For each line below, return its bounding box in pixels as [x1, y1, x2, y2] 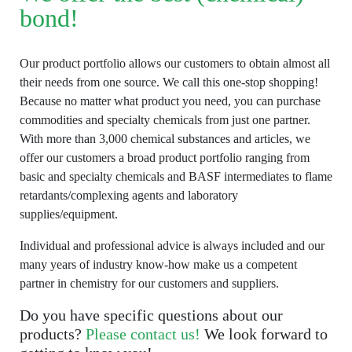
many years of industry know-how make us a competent [20, 257, 297, 271]
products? [20, 324, 86, 343]
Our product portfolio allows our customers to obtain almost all [20, 56, 330, 70]
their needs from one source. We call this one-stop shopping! [20, 75, 318, 89]
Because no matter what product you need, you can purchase [20, 93, 321, 108]
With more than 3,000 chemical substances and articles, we [20, 131, 310, 145]
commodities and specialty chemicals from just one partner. [20, 112, 310, 126]
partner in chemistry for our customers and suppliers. [20, 276, 279, 290]
